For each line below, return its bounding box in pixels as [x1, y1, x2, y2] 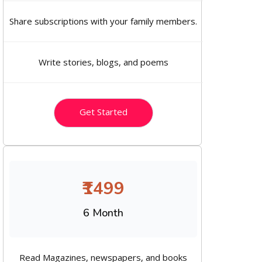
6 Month [83, 205, 123, 220]
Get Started [79, 105, 127, 118]
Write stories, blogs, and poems [38, 56, 168, 68]
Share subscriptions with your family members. [9, 15, 197, 27]
